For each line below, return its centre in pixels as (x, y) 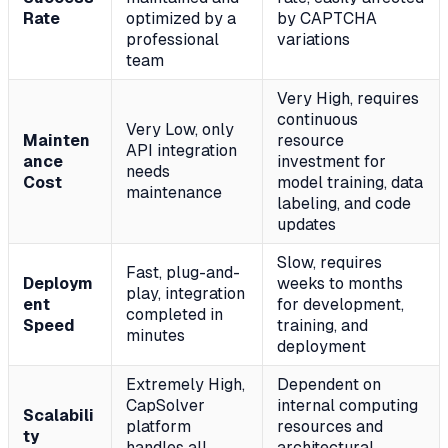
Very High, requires (348, 99)
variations (313, 40)
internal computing (347, 406)
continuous (317, 120)
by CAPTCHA (327, 19)
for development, (340, 305)
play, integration (185, 294)
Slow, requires (329, 263)
